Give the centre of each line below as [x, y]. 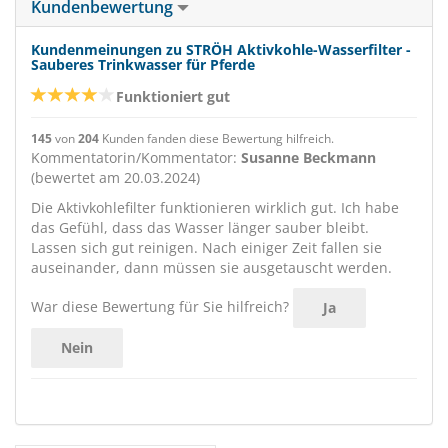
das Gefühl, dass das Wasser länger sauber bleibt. [200, 227]
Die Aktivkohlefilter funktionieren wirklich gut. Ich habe [215, 207]
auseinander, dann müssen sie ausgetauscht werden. [211, 267]
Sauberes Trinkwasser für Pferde [143, 64]
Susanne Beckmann [308, 157]
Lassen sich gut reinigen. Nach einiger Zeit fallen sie [206, 247]
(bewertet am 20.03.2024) [115, 177]
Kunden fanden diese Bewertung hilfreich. [216, 138]
